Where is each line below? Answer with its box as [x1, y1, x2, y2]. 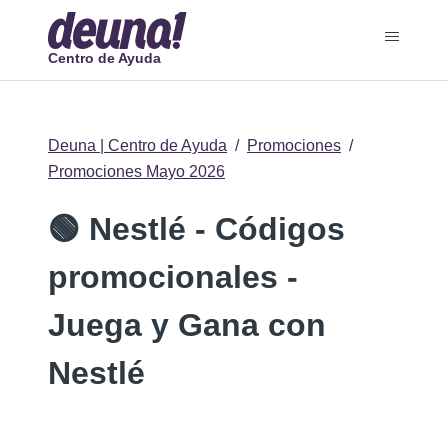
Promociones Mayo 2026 [48, 163, 225, 180]
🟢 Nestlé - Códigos [48, 211, 345, 247]
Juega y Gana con [48, 307, 326, 343]
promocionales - [48, 259, 298, 295]
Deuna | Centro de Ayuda [48, 137, 227, 154]
